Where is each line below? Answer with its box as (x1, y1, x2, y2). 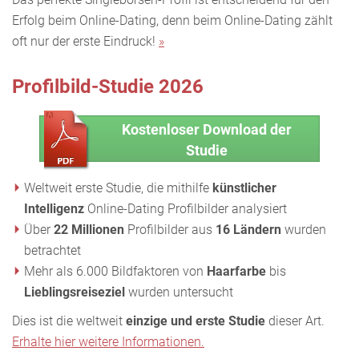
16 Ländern (216, 221, 281, 237)
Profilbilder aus (124, 221, 216, 237)
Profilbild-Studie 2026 (12, 75, 204, 98)
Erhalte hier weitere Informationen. (12, 333, 204, 349)
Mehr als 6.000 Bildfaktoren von (24, 263, 207, 279)
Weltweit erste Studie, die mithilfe (24, 179, 212, 196)
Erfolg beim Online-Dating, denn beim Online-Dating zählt (12, 12, 333, 28)
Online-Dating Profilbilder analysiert (87, 200, 287, 216)
